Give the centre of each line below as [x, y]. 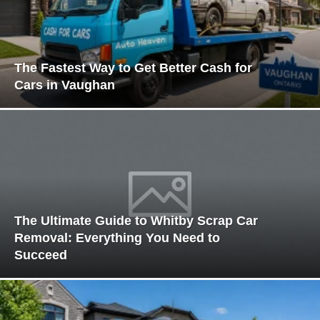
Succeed [41, 255]
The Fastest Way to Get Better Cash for [133, 68]
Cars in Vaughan [65, 85]
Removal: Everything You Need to [117, 238]
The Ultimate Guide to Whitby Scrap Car [136, 221]
